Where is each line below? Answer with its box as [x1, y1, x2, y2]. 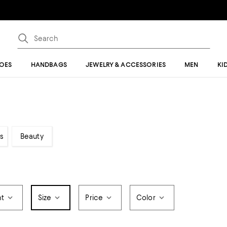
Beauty [20, 132, 44, 140]
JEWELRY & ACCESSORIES [86, 61, 166, 68]
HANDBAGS [30, 61, 67, 68]
